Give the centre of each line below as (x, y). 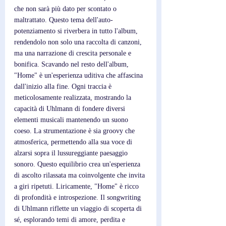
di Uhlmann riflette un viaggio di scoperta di (79, 209)
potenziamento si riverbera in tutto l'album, (77, 31)
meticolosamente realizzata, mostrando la (74, 98)
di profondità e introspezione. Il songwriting (78, 197)
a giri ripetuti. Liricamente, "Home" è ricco (77, 186)
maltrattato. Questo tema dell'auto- (64, 20)
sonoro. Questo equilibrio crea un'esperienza (78, 164)
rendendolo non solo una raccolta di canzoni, (79, 42)
